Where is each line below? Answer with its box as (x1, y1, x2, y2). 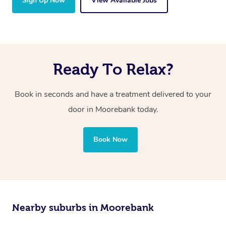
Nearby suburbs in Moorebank (12, 202, 154, 213)
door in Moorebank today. (68, 104, 158, 116)
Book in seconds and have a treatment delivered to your (15, 89, 211, 100)
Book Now (93, 135, 128, 145)
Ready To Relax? (52, 61, 174, 78)
